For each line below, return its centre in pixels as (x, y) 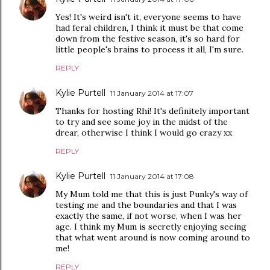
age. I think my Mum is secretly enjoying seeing (151, 227)
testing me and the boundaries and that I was (146, 205)
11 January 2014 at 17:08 (152, 176)
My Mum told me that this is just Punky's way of (152, 194)
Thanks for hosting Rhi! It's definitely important (152, 111)
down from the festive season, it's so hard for (148, 39)
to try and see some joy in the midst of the (142, 122)
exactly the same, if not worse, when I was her (149, 216)
